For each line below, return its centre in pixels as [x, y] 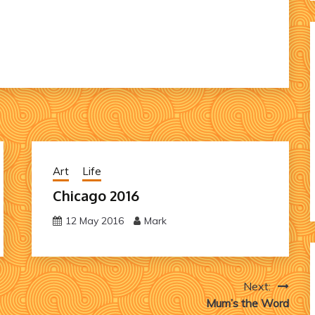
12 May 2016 [94, 220]
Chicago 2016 [96, 195]
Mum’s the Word [247, 303]
